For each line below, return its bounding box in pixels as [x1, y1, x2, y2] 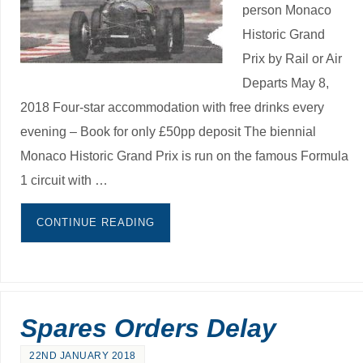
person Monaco [242, 2, 332, 17]
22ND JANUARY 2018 [29, 349, 136, 361]
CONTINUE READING [36, 216, 156, 228]
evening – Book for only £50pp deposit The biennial [20, 123, 317, 139]
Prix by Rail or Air [242, 50, 343, 66]
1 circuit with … [20, 172, 109, 187]
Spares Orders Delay [20, 313, 277, 343]
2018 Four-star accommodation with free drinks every [20, 99, 325, 114]
